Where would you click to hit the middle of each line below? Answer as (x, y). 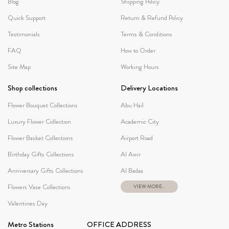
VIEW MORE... (149, 186)
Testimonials (24, 34)
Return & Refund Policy (152, 17)
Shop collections (32, 88)
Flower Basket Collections (40, 138)
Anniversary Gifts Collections (45, 170)
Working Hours (140, 66)
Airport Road (137, 138)
